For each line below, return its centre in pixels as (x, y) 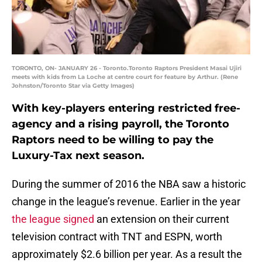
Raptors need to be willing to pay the (113, 140)
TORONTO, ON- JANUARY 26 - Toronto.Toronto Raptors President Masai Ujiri (127, 68)
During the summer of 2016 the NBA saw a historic (129, 184)
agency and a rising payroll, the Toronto (120, 124)
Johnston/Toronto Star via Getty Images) (73, 86)
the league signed (53, 219)
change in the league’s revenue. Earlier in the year (126, 202)
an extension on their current (162, 219)
